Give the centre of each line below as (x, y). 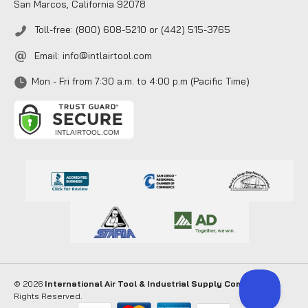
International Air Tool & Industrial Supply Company (155, 283)
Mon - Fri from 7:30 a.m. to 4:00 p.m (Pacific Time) (141, 81)
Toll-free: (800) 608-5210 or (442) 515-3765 (131, 30)
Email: (47, 55)
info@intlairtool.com (107, 55)
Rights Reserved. (48, 296)
